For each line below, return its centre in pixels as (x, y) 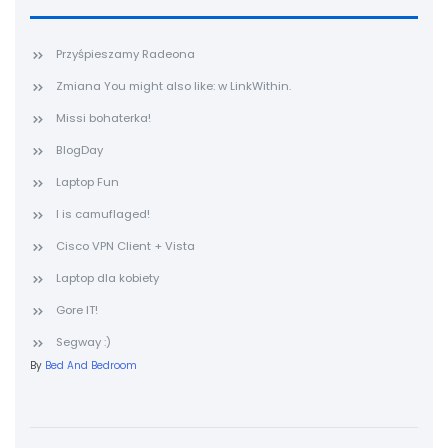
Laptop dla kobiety (107, 277)
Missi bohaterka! (103, 117)
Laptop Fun (87, 181)
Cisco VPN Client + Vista (125, 245)
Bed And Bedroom (91, 365)
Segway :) (83, 341)
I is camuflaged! (103, 213)
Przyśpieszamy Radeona (125, 53)
